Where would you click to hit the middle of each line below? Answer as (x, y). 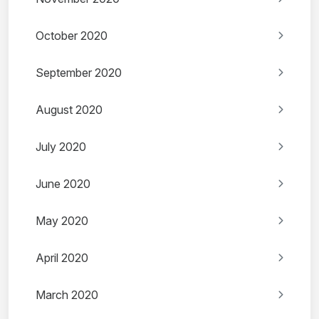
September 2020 (79, 73)
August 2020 (69, 110)
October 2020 (72, 36)
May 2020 (62, 221)
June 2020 (63, 184)
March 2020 (67, 295)
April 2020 (62, 258)
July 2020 (61, 147)
